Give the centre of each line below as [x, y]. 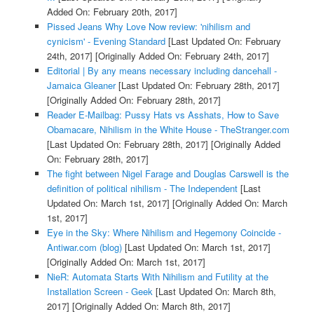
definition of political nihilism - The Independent [142, 188]
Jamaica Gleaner [81, 85]
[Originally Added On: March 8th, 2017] [150, 306]
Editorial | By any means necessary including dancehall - [162, 70]
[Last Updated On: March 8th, [214, 291]
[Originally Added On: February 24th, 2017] [180, 55]
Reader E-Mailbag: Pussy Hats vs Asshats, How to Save [163, 114]
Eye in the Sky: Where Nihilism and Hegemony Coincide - [164, 232]
